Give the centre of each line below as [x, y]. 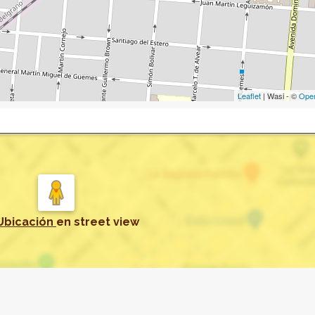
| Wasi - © [280, 95]
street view [107, 221]
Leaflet [249, 95]
